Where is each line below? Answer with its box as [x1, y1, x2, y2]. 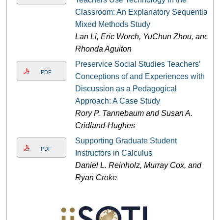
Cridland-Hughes [75, 121, 135, 130]
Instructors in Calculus [75, 149, 152, 158]
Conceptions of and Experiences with [75, 72, 205, 81]
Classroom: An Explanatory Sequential [75, 8, 210, 17]
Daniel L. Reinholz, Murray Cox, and [75, 161, 201, 170]
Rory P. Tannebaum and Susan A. [75, 109, 192, 118]
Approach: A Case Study [75, 97, 160, 106]
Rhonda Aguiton [75, 45, 132, 54]
